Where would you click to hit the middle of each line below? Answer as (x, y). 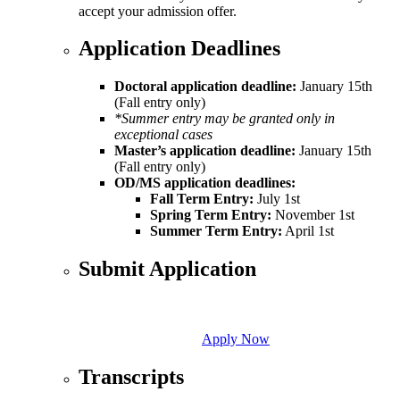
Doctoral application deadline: (205, 87)
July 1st (277, 199)
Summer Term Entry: (216, 231)
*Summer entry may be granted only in (225, 119)
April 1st (308, 231)
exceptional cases (163, 135)
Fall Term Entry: (202, 199)
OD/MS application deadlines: (205, 183)
